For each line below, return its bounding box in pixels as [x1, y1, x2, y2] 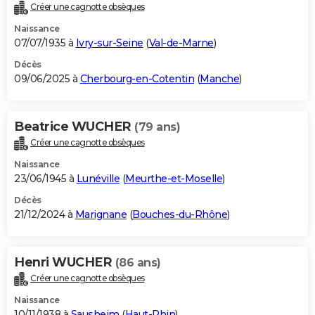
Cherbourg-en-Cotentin [79, 72, 194, 86]
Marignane [75, 208, 127, 221]
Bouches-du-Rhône [132, 208, 227, 221]
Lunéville [76, 172, 120, 186]
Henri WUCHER [14, 255, 115, 271]
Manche [200, 72, 239, 86]
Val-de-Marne [148, 37, 214, 50]
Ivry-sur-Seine [75, 37, 143, 50]
